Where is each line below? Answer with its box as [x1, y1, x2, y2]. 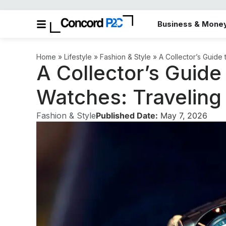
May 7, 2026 [158, 110, 207, 121]
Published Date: [96, 110, 158, 121]
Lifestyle [64, 52, 92, 61]
